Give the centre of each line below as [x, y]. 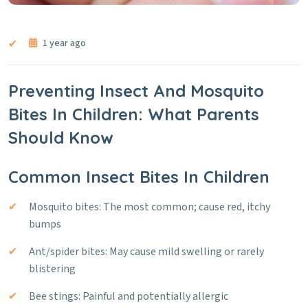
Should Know [61, 137]
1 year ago [63, 43]
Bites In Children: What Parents [134, 114]
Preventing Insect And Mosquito [136, 91]
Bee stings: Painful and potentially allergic [129, 296]
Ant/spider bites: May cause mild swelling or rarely [146, 252]
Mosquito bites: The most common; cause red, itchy [150, 207]
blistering [52, 269]
